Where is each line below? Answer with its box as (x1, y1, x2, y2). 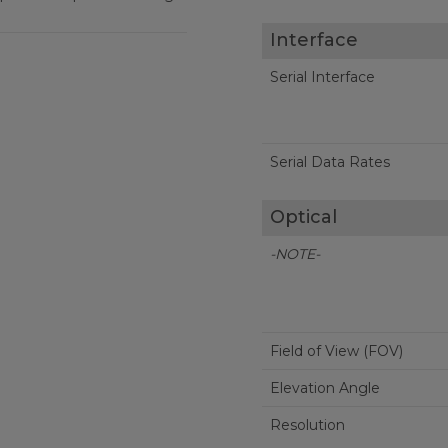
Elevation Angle (269, 379, 380, 397)
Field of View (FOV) (269, 342, 403, 360)
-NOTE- (269, 245, 320, 263)
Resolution (269, 416, 345, 434)
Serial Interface (269, 68, 375, 86)
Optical (269, 206, 337, 228)
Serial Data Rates (269, 153, 390, 171)
